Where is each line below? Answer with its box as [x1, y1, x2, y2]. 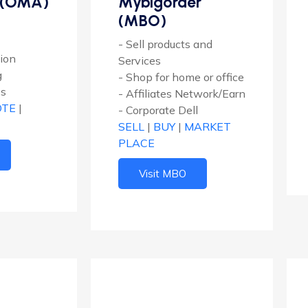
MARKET [184, 120, 231, 134]
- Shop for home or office [118, 70, 244, 85]
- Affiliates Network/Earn [118, 87, 245, 101]
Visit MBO [139, 167, 186, 181]
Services [118, 54, 161, 68]
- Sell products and [118, 37, 212, 52]
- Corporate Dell [118, 103, 198, 118]
